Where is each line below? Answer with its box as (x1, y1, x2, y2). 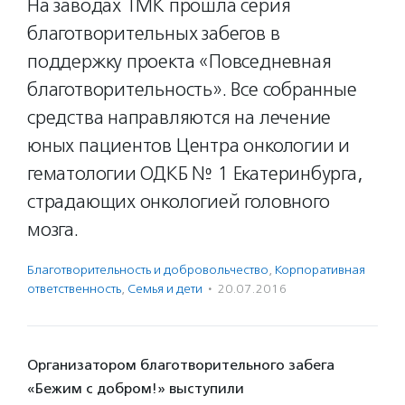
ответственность (27, 281, 121, 297)
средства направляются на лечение (27, 106, 332, 129)
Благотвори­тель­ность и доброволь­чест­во (27, 262, 268, 278)
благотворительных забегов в (27, 22, 280, 45)
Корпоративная (275, 262, 365, 278)
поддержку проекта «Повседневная (27, 50, 332, 73)
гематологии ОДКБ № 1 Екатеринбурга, (27, 162, 363, 185)
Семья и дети (127, 281, 202, 297)
